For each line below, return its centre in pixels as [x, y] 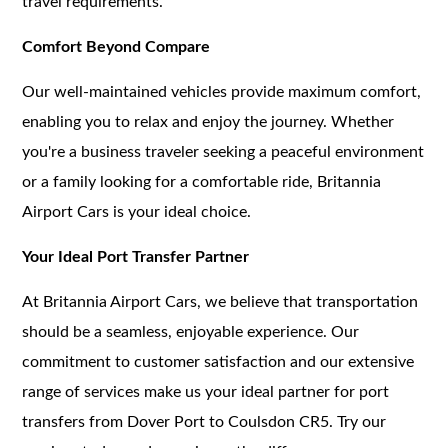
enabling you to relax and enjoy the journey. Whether [208, 121]
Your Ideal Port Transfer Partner [136, 256]
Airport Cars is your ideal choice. [137, 211]
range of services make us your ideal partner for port [206, 391]
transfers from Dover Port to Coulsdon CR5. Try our [204, 421]
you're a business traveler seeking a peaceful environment [223, 151]
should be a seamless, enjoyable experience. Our [191, 331]
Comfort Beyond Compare [116, 46]
